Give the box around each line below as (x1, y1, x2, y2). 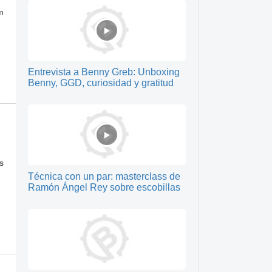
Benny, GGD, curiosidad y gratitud (28, 78, 174, 88)
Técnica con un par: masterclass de (28, 171, 180, 182)
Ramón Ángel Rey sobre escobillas (28, 182, 180, 192)
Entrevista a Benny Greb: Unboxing (28, 67, 180, 77)
